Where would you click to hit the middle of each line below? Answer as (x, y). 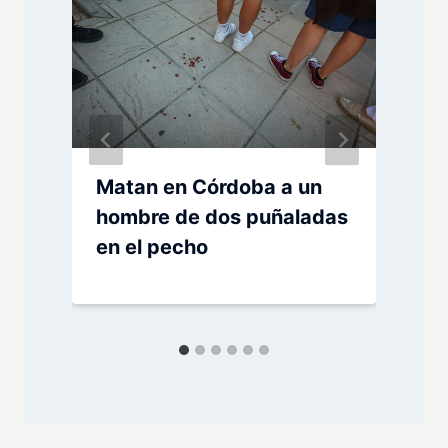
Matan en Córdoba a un (209, 187)
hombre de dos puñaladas (222, 217)
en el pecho (152, 247)
